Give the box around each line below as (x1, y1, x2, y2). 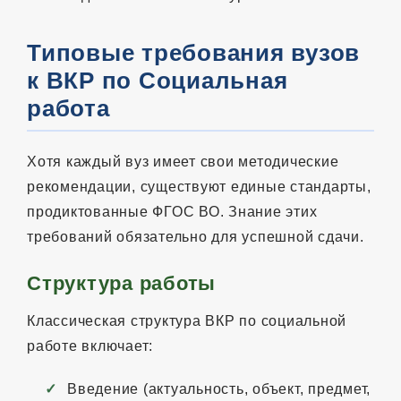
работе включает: (27, 337, 153, 354)
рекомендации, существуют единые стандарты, (27, 178, 371, 194)
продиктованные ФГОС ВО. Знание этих (27, 203, 318, 219)
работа (27, 94, 110, 122)
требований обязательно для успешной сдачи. (27, 228, 364, 244)
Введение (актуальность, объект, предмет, (67, 380, 371, 397)
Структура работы (27, 271, 216, 294)
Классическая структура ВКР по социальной (27, 312, 346, 328)
